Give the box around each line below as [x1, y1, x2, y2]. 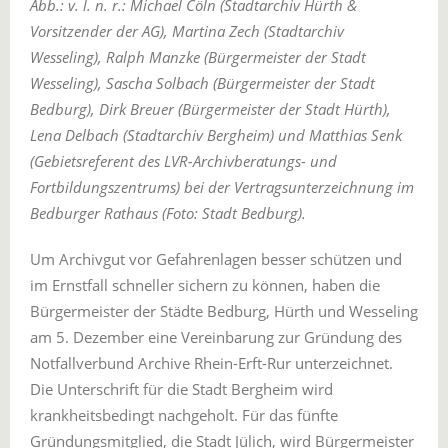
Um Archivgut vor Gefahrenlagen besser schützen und [30, 249, 402, 269]
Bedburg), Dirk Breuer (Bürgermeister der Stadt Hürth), [30, 99, 391, 119]
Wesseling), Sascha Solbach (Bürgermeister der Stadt [30, 73, 375, 93]
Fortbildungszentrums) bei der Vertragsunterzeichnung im [30, 177, 414, 197]
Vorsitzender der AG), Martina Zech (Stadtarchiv [30, 21, 344, 41]
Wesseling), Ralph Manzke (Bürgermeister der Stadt [30, 47, 366, 67]
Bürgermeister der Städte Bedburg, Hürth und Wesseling [30, 301, 418, 321]
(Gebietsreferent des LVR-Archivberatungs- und [30, 151, 337, 171]
